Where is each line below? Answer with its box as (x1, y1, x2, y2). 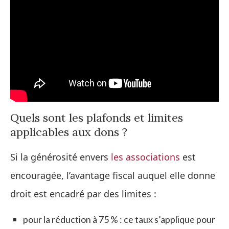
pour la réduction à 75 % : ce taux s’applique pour (23, 214, 215, 225)
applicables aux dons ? (10, 125, 127, 140)
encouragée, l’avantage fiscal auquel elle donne (10, 169, 215, 182)
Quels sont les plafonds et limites (10, 110, 183, 125)
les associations (111, 151, 180, 164)
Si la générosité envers (10, 151, 111, 164)
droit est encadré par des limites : (10, 188, 156, 200)
